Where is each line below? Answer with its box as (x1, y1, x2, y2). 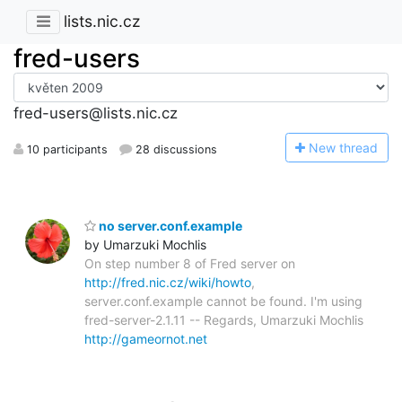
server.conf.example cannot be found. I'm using (84, 293, 363, 309)
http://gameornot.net (84, 330, 207, 346)
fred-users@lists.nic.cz (13, 104, 178, 123)
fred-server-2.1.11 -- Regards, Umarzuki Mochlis (84, 311, 363, 328)
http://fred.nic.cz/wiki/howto (84, 274, 251, 290)
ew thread (319, 139, 379, 155)
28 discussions (132, 142, 218, 156)
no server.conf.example (96, 217, 242, 233)
